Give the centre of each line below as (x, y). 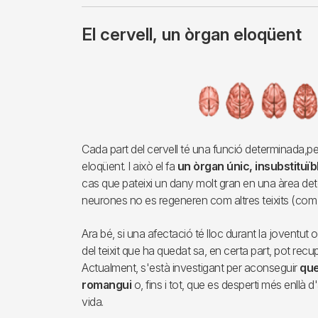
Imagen (100, 71)
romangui (106, 284)
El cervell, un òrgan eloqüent (192, 35)
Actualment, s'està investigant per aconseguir (191, 267)
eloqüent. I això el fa (130, 166)
